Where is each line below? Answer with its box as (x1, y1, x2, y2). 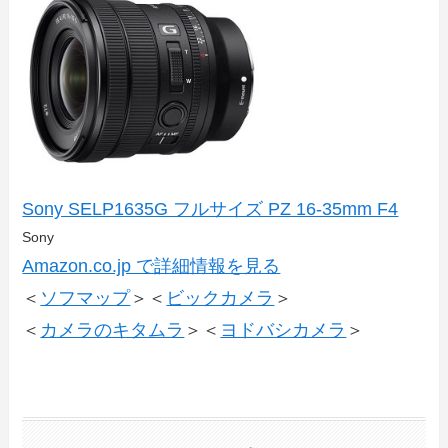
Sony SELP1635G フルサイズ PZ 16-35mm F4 (22, 198, 399, 219)
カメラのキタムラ (40, 319, 185, 340)
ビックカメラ (166, 287, 275, 308)
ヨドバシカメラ (220, 319, 347, 340)
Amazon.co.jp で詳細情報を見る (22, 255, 281, 276)
